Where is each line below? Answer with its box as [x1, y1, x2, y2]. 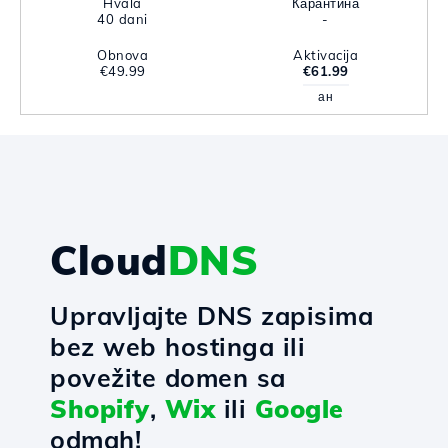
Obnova [97, 47, 148, 63]
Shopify [50, 393, 150, 424]
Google [254, 393, 344, 424]
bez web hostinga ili [50, 331, 305, 362]
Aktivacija [293, 47, 358, 63]
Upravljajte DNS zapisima [50, 300, 373, 331]
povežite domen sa [50, 362, 286, 393]
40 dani [97, 11, 148, 27]
